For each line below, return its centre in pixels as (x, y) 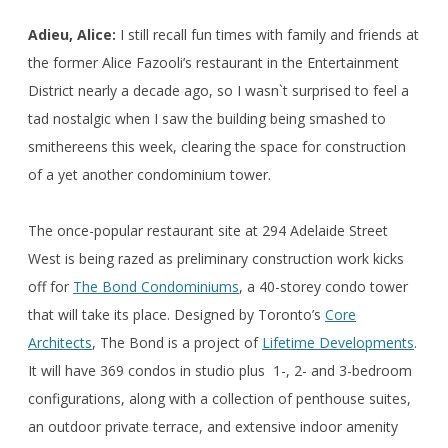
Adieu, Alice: (72, 34)
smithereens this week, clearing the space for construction (217, 146)
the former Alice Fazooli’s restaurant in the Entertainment (213, 62)
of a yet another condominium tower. (149, 174)
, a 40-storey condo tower (323, 286)
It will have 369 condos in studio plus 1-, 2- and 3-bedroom (220, 370)
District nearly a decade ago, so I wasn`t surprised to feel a (218, 90)
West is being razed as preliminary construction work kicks (216, 258)
